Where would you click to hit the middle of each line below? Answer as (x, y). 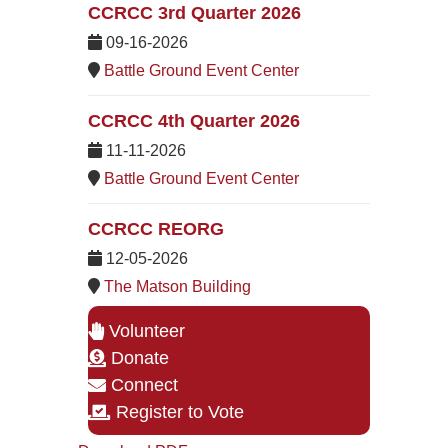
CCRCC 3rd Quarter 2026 (194, 13)
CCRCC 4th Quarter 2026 (194, 121)
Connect (144, 384)
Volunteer (147, 330)
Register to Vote (180, 411)
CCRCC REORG (156, 229)
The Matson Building (177, 287)
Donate (140, 357)
